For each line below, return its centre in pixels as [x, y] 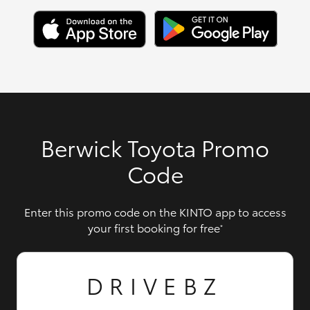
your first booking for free [154, 227]
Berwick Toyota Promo [155, 147]
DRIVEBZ [155, 284]
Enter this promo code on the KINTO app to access [155, 211]
